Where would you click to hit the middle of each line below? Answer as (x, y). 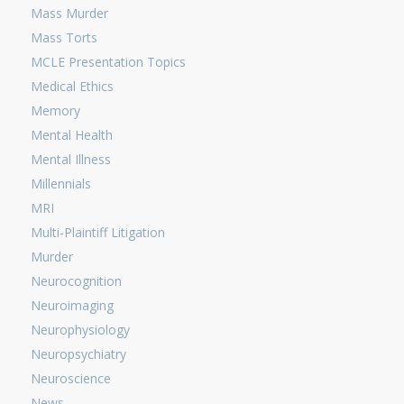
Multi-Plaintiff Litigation (97, 232)
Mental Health (71, 135)
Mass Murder (69, 13)
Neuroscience (70, 378)
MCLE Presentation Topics (108, 62)
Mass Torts (64, 37)
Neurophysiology (80, 330)
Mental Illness (70, 159)
